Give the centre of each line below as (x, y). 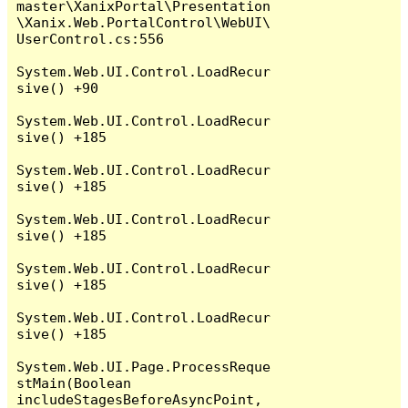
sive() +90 (58, 87)
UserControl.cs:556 (91, 38)
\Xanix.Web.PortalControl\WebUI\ (144, 22)
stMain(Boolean (74, 382)
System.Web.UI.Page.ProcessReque (144, 366)
